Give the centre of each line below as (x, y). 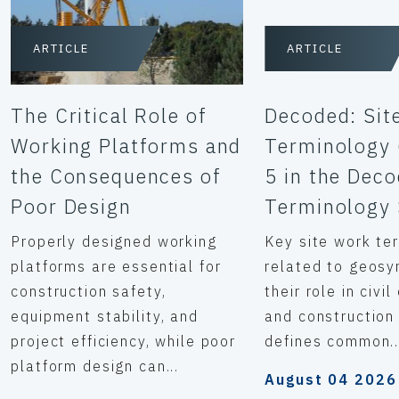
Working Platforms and (126, 146)
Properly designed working (114, 241)
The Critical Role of (109, 115)
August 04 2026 (331, 379)
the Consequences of (116, 176)
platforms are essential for (116, 266)
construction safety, (89, 291)
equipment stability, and (105, 316)
